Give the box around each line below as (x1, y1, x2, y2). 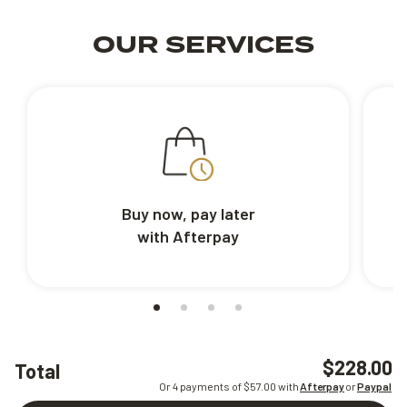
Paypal (357, 380, 392, 393)
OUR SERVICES (93, 28, 314, 64)
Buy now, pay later (121, 203, 255, 224)
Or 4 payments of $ (159, 380, 250, 393)
